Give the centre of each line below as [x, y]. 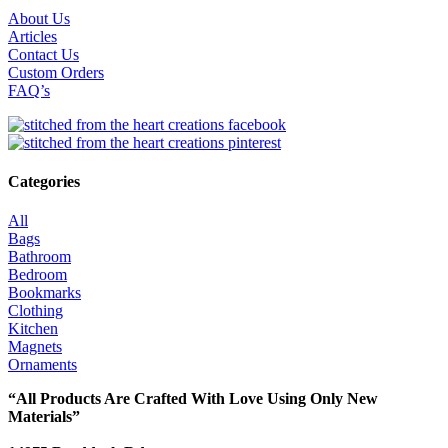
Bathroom [39, 257]
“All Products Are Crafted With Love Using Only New [193, 399]
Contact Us [43, 54]
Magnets [35, 347]
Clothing [35, 311]
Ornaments [42, 365]
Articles [32, 36]
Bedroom [37, 275]
